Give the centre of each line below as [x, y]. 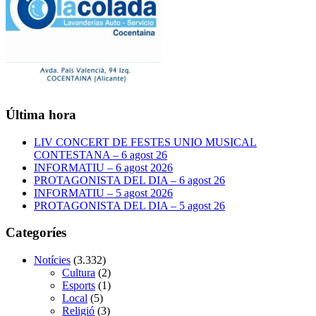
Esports [79, 285]
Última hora [41, 114]
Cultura [79, 273]
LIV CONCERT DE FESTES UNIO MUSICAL [145, 142]
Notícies [52, 260]
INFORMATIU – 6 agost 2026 [103, 167]
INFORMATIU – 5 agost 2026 [103, 193]
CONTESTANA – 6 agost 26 [101, 154]
